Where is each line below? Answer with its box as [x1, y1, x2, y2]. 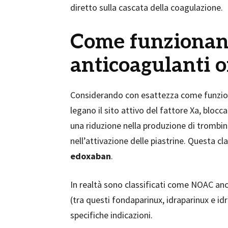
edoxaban [70, 150, 111, 162]
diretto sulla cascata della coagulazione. [70, 2, 223, 13]
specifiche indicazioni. [70, 209, 153, 221]
